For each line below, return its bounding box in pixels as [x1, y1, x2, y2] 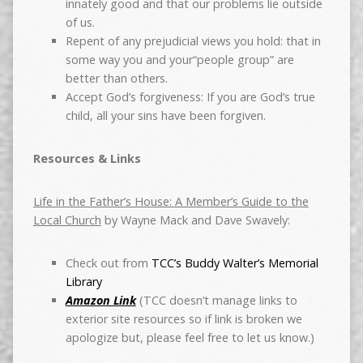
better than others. [65, 70, 168, 87]
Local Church [32, 212, 101, 228]
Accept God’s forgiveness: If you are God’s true [65, 89, 315, 105]
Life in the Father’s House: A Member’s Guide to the [32, 194, 309, 210]
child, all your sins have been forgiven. [65, 108, 266, 124]
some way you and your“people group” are [65, 52, 294, 68]
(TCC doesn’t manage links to [135, 293, 297, 309]
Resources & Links [32, 151, 141, 167]
